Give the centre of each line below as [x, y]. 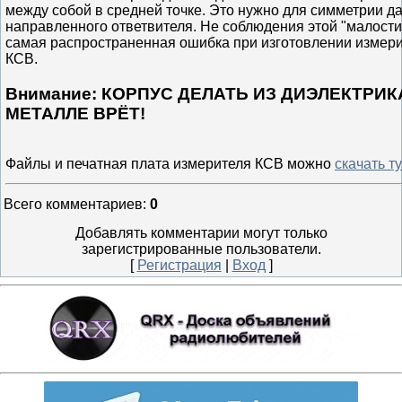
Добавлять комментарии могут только [201, 233]
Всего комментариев [73, 204]
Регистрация [179, 265]
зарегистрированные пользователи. [201, 249]
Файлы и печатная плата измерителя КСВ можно [170, 164]
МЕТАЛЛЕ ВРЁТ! [75, 113]
